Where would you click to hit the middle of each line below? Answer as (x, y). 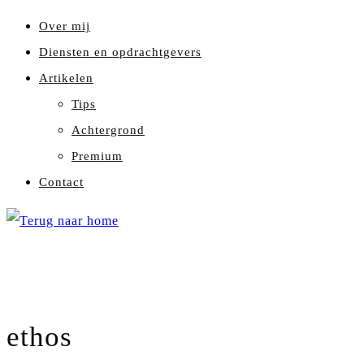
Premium (97, 156)
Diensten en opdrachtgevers (120, 52)
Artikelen (66, 78)
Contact (61, 182)
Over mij (65, 26)
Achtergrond (108, 130)
